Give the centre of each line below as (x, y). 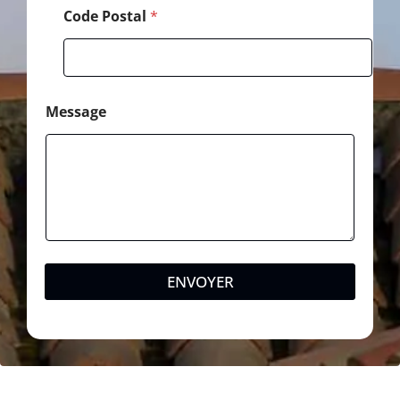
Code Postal (107, 16)
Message (76, 111)
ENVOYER (200, 282)
